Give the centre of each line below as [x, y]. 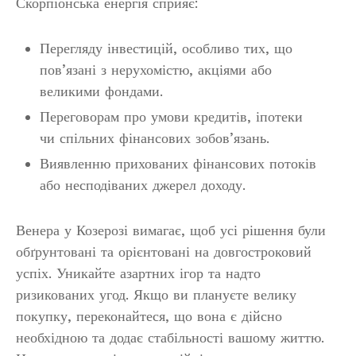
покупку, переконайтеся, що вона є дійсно [149, 316]
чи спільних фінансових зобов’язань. [155, 138]
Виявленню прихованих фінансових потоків [178, 164]
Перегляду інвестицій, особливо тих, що [166, 48]
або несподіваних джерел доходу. [143, 185]
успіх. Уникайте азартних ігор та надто [138, 273]
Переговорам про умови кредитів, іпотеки [171, 117]
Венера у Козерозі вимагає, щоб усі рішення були [171, 230]
